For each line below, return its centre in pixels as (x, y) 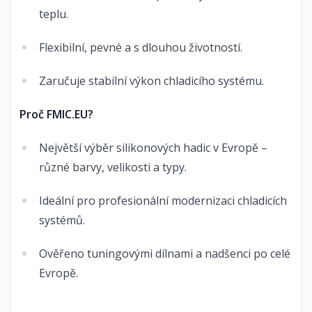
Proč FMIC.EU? (56, 114)
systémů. (62, 220)
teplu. (54, 14)
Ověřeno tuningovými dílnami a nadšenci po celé (165, 253)
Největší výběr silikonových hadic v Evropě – (153, 148)
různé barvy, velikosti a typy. (113, 167)
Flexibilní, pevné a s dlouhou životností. (141, 47)
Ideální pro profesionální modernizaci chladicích (163, 201)
